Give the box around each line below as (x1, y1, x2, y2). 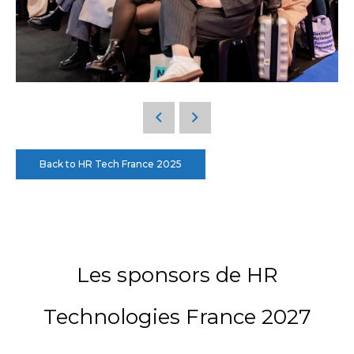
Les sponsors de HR (76, 262, 278, 288)
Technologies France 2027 (43, 304, 311, 330)
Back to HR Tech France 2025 (40, 158, 182, 171)
